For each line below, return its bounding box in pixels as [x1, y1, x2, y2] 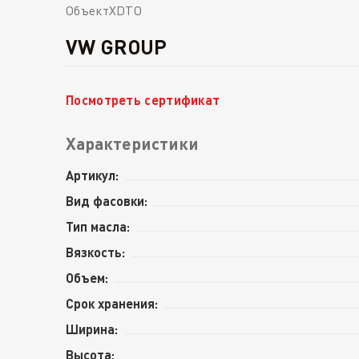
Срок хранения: [66, 295, 158, 311]
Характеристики [66, 133, 199, 154]
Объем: [66, 269, 108, 285]
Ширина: [66, 321, 118, 337]
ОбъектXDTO [66, 2, 142, 19]
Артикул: [66, 167, 119, 183]
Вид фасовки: [66, 192, 147, 208]
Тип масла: [66, 218, 130, 234]
